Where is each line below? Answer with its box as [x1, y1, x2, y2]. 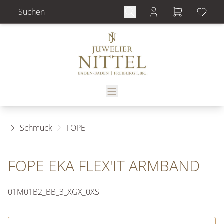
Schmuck [20, 122, 52, 133]
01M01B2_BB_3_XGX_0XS [8, 186, 99, 197]
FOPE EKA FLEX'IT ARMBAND [8, 155, 200, 176]
